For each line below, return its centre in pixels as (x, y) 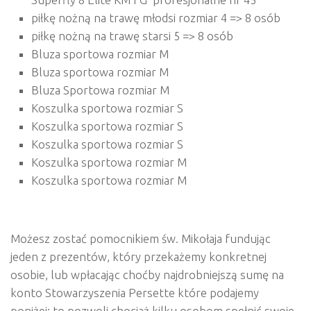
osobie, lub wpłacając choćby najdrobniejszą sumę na (147, 275)
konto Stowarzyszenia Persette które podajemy (135, 293)
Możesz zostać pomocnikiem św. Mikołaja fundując (141, 239)
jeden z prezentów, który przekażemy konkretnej (138, 257)
